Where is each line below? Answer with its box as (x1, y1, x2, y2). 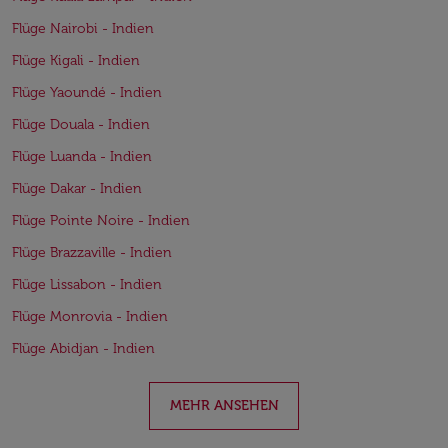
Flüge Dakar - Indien (12, 180, 142, 197)
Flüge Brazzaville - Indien (12, 244, 172, 261)
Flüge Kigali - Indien (12, 52, 140, 69)
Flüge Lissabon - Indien (12, 276, 162, 293)
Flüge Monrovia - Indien (12, 308, 168, 325)
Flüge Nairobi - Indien (12, 20, 154, 37)
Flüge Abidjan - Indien (12, 340, 155, 357)
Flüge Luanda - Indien (12, 148, 152, 165)
